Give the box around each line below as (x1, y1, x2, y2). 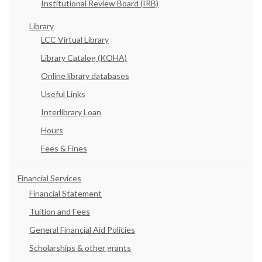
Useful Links (41, 89, 85, 99)
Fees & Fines (41, 143, 87, 154)
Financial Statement (29, 188, 102, 199)
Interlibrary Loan (41, 107, 101, 118)
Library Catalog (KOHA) (41, 53, 127, 63)
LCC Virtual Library (41, 35, 109, 45)
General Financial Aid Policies (29, 225, 135, 235)
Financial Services (18, 173, 81, 184)
